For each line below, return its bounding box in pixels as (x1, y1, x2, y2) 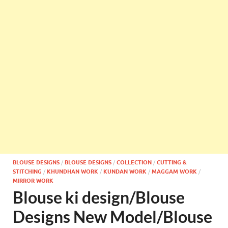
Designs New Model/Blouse (13, 207, 212, 226)
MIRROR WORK (13, 177, 53, 184)
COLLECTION (117, 159, 152, 166)
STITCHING (13, 168, 42, 175)
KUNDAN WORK (103, 168, 147, 175)
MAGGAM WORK (152, 168, 197, 175)
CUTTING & (157, 159, 187, 166)
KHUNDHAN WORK (47, 168, 98, 175)
